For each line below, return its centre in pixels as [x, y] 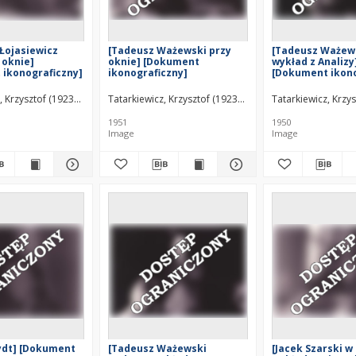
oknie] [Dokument [154, 62]
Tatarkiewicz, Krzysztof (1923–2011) [188, 99]
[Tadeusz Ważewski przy [170, 50]
